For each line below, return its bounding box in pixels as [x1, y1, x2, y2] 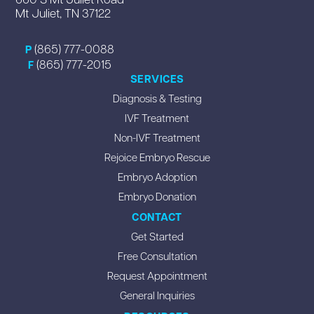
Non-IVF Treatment [114, 130, 200, 144]
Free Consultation [117, 249, 197, 264]
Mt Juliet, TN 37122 [15, 4, 111, 20]
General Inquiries [119, 288, 195, 303]
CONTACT [132, 210, 182, 225]
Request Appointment [107, 268, 207, 283]
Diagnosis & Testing [112, 90, 202, 105]
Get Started [130, 229, 184, 244]
